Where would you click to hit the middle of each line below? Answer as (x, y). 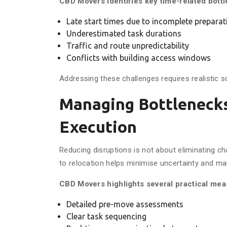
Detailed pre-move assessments (125, 204)
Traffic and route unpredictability (128, 46)
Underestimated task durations (124, 33)
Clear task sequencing (106, 216)
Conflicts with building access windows (139, 58)
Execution (98, 127)
